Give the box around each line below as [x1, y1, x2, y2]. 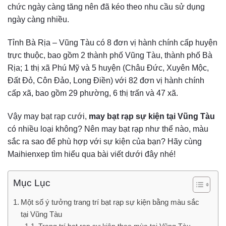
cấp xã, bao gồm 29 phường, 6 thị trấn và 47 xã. [8, 88, 180, 97]
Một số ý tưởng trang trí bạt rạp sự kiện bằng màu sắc [21, 198, 200, 207]
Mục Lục [13, 178, 50, 189]
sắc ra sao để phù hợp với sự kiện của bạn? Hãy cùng [8, 137, 202, 146]
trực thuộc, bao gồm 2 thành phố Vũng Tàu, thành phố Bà [8, 50, 212, 60]
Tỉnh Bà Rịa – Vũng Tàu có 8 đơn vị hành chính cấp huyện [8, 38, 217, 47]
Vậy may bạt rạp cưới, [8, 111, 89, 121]
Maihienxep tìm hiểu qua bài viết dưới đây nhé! [8, 149, 176, 158]
